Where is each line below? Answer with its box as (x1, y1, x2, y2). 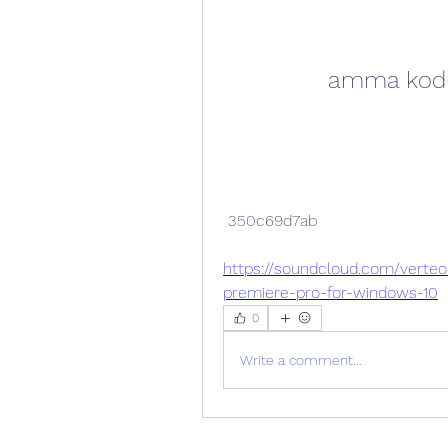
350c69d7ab (228, 211, 317, 230)
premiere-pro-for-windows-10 (223, 283, 438, 302)
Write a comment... (240, 351, 362, 368)
